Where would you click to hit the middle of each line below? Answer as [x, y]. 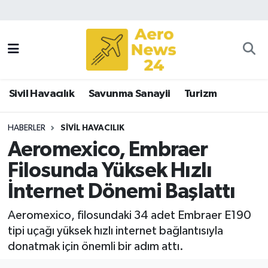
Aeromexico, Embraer [108, 150]
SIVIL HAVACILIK [92, 128]
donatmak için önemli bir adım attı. [95, 246]
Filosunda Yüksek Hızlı [110, 171]
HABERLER [26, 128]
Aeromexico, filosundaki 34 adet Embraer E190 [129, 215]
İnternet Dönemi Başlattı [121, 192]
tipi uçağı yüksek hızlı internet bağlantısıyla [115, 231]
